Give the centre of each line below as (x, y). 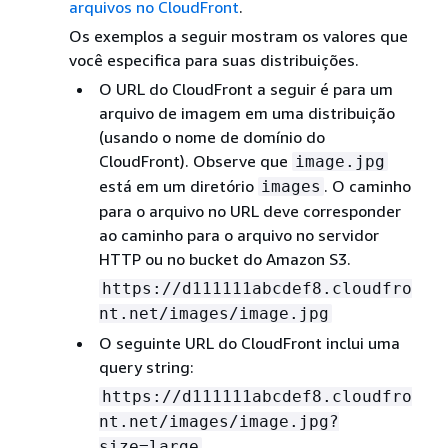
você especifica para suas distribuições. (213, 60)
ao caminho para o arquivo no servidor (238, 235)
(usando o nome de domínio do (211, 137)
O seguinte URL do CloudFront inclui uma (249, 343)
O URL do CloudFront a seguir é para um (245, 89)
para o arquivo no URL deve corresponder (249, 211)
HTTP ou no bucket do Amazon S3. (224, 259)
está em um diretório (178, 186)
